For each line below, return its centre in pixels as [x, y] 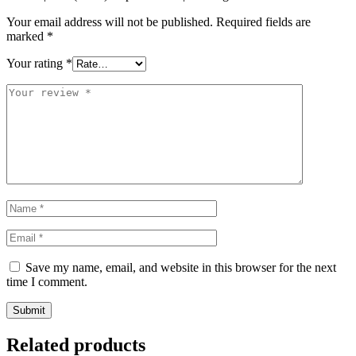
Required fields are [263, 22]
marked [27, 37]
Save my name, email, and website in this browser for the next [181, 268]
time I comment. [47, 282]
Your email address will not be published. [110, 22]
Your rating [36, 64]
